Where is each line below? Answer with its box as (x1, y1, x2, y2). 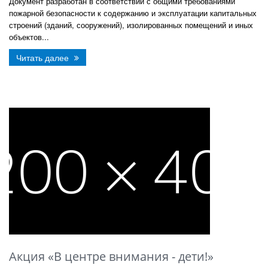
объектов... (9, 31, 49, 42)
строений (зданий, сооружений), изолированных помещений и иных (9, 19, 253, 31)
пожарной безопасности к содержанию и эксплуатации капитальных (9, 7, 257, 19)
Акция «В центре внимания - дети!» (9, 248, 214, 264)
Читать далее (16, 51, 71, 63)
